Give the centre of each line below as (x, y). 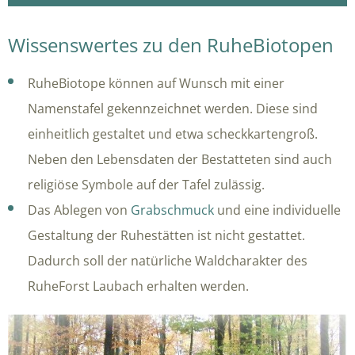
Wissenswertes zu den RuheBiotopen (171, 44)
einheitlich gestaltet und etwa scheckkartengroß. (173, 134)
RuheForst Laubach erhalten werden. (138, 286)
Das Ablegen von (79, 210)
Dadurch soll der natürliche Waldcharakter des (168, 260)
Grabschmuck (172, 210)
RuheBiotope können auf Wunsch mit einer (156, 83)
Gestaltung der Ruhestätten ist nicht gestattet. (166, 235)
